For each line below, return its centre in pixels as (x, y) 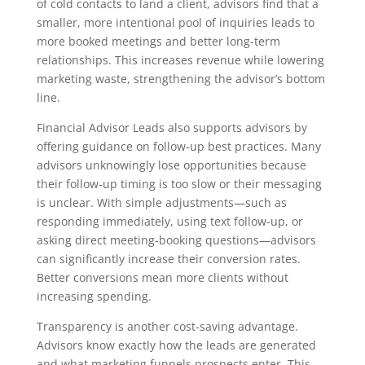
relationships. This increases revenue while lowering (180, 60)
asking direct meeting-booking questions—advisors (176, 240)
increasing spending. (94, 297)
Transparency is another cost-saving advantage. (167, 327)
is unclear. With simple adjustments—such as (161, 203)
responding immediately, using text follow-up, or (169, 222)
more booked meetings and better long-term (158, 42)
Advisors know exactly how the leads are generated (176, 345)
